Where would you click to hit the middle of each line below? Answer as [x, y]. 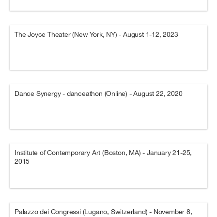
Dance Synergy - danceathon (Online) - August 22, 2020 [99, 93]
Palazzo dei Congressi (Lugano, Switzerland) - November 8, [103, 212]
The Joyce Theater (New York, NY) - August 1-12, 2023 [96, 34]
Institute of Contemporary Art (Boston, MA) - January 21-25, [103, 153]
